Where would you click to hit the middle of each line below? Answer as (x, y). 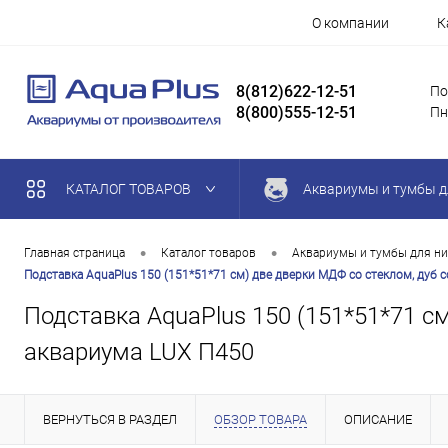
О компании (350, 23)
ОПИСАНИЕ (378, 419)
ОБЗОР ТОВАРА (260, 419)
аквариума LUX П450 (139, 351)
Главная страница (74, 253)
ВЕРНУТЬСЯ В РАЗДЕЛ (110, 419)
